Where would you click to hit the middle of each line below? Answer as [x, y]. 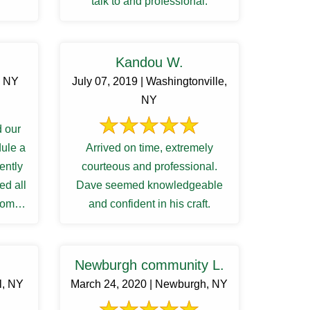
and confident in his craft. [149, 204]
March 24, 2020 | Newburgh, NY [149, 284]
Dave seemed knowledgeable [149, 185]
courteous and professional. [149, 166]
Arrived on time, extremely [149, 148]
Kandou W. [149, 62]
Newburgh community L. [149, 265]
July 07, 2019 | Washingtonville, [149, 81]
